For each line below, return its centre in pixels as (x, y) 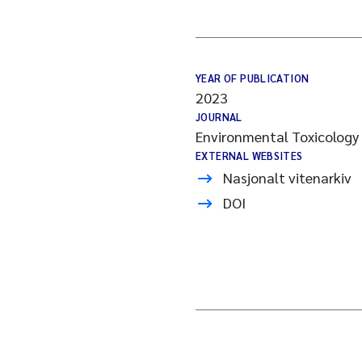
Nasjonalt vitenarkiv (287, 177)
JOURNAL (219, 117)
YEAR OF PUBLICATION (253, 78)
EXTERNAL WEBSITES (249, 156)
